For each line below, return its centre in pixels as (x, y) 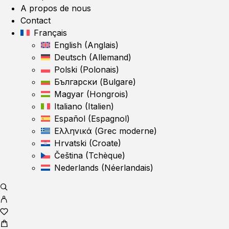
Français (50, 33)
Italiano (68, 106)
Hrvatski (70, 143)
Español (70, 119)
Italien (99, 106)
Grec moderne (126, 131)
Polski (66, 70)
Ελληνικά (73, 131)
